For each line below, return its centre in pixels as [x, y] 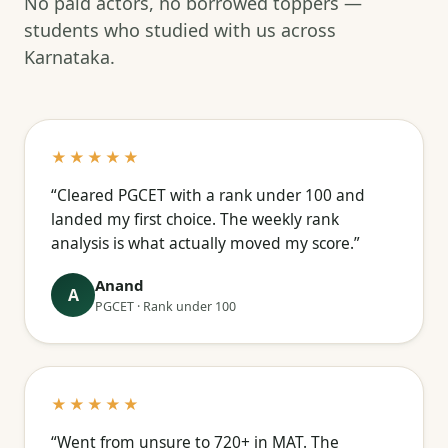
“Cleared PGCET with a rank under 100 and [208, 195]
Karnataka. [69, 57]
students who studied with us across [180, 30]
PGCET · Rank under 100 [165, 306]
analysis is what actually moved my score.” [205, 243]
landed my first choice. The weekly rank [195, 219]
